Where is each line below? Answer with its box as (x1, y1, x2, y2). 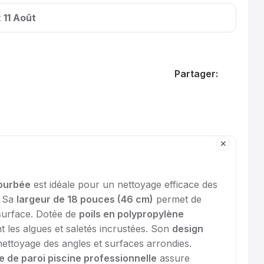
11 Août (4, 11, 37, 24)
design (172, 223, 204, 235)
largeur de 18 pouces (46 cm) (16, 193, 154, 205)
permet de (153, 193, 202, 205)
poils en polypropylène (79, 208, 184, 220)
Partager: (174, 68, 218, 80)
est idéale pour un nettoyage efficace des (31, 179, 218, 190)
